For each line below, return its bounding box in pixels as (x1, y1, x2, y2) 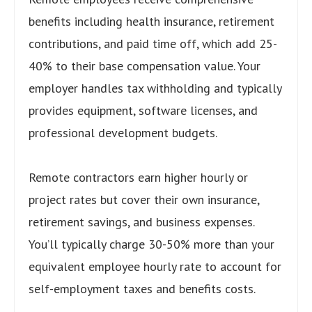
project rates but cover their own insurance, (29, 191, 259, 208)
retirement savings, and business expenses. (29, 213, 254, 230)
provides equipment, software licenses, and (29, 102, 258, 118)
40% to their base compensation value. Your (29, 57, 260, 74)
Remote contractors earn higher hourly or (29, 169, 248, 185)
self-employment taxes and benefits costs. (29, 280, 256, 297)
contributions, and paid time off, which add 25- (29, 35, 277, 52)
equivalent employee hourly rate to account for (29, 258, 281, 274)
